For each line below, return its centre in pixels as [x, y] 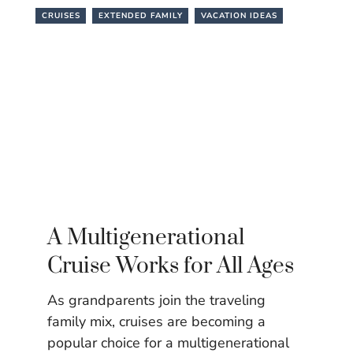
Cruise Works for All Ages [171, 266]
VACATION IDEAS [239, 15]
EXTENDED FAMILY [141, 15]
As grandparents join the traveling [156, 300]
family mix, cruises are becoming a [156, 321]
